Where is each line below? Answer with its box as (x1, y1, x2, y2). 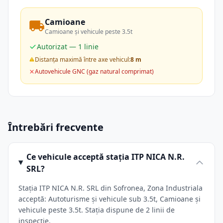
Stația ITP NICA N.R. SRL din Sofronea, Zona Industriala (18, 183, 203, 193)
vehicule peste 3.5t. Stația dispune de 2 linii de (18, 205, 175, 215)
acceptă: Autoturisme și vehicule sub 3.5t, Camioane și (18, 194, 201, 204)
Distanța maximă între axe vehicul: (35, 55, 130, 64)
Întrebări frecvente (8, 120, 104, 134)
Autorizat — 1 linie (37, 42, 99, 51)
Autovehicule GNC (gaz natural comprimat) (35, 67, 154, 76)
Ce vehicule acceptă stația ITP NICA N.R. (26, 151, 185, 162)
